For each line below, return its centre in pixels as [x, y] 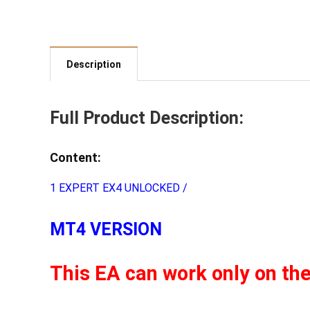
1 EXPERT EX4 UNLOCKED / [119, 188]
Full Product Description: [147, 118]
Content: [75, 157]
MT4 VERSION [106, 229]
